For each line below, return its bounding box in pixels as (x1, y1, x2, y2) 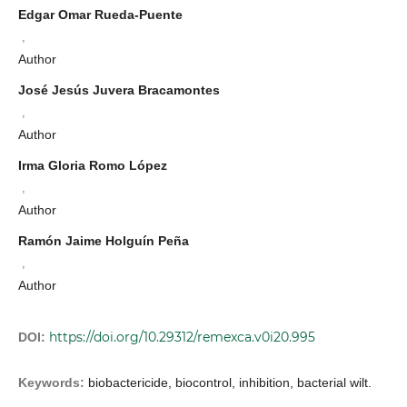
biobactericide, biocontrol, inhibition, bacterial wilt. (88, 374, 372, 390)
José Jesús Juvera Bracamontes (18, 82, 220, 97)
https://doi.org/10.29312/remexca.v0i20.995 (49, 328, 315, 345)
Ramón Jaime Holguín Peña (18, 233, 189, 248)
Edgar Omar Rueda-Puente (18, 6, 183, 22)
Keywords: (18, 374, 88, 390)
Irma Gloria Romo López (18, 157, 167, 173)
